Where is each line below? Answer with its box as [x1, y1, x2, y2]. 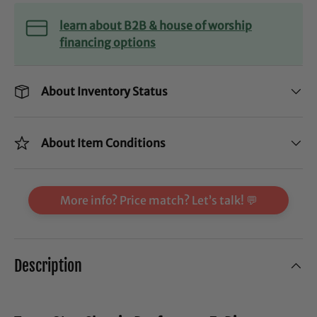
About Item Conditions [41, 136, 166, 151]
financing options [59, 35, 156, 50]
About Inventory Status [41, 84, 168, 99]
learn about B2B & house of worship [59, 18, 252, 33]
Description [14, 255, 82, 275]
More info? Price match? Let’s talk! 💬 [59, 193, 258, 208]
